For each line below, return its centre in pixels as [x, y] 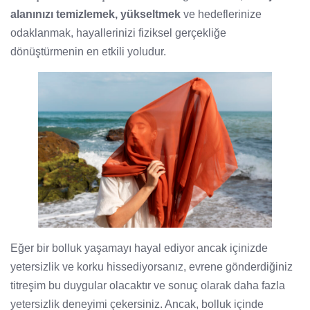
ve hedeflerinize [221, 15]
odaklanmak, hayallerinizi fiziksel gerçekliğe [118, 33]
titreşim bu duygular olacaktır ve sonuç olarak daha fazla [148, 286]
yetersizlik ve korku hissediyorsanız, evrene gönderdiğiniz [152, 267]
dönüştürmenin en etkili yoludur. [88, 52]
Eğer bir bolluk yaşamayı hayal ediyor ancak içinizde [139, 248]
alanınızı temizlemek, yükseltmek [95, 15]
